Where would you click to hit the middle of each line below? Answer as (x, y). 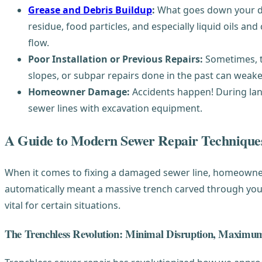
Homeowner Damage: (79, 92)
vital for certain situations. (63, 206)
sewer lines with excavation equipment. (115, 108)
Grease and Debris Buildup (90, 10)
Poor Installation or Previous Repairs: (116, 59)
